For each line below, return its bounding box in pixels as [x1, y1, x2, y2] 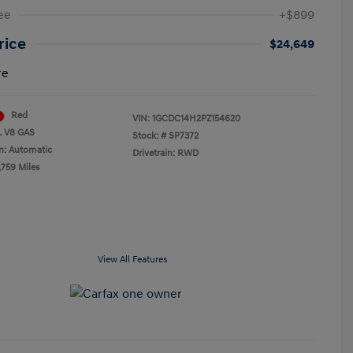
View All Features [98, 254, 167, 266]
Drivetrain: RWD [132, 147, 199, 159]
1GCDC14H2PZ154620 [152, 113, 240, 124]
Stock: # [132, 130, 166, 142]
